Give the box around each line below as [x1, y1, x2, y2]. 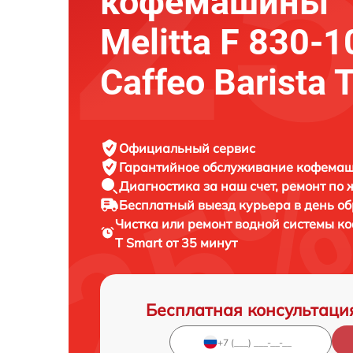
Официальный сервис [119, 140, 255, 156]
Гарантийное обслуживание [119, 159, 296, 175]
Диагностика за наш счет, [119, 178, 281, 194]
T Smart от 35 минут [115, 235, 238, 251]
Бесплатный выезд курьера [119, 197, 294, 213]
